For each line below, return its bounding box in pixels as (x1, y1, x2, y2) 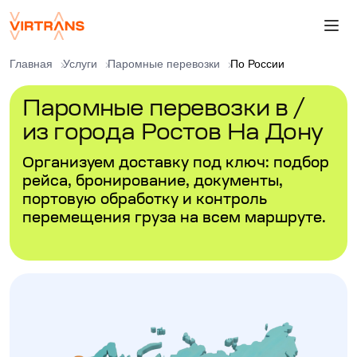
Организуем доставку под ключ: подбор (22, 157, 329, 171)
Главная (10, 58, 53, 70)
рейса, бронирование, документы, (22, 175, 283, 190)
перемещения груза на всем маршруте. (22, 212, 326, 226)
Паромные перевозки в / (22, 99, 305, 121)
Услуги (63, 58, 97, 70)
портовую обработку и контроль (22, 194, 267, 208)
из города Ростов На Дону (22, 123, 323, 145)
